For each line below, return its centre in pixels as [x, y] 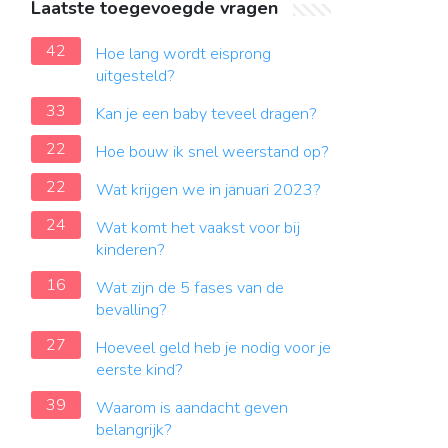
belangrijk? [134, 430]
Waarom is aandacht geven [192, 408]
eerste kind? [139, 370]
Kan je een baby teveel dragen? [206, 114]
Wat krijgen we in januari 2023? [208, 190]
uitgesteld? [135, 76]
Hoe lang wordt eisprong [183, 54]
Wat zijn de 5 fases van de [190, 288]
